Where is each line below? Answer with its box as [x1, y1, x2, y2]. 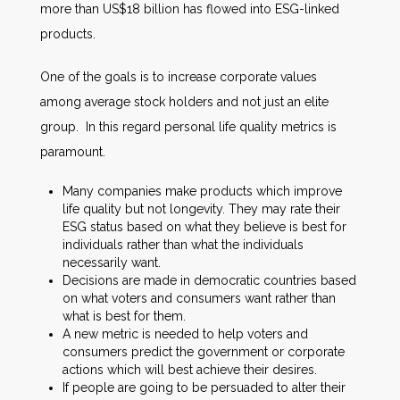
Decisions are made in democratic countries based [62, 273, 356, 287]
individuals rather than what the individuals [62, 237, 304, 252]
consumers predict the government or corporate [62, 345, 345, 359]
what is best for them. [62, 309, 186, 323]
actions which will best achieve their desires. [62, 362, 317, 377]
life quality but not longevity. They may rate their [62, 202, 340, 216]
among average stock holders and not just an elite [40, 95, 329, 109]
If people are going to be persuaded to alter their [62, 380, 346, 395]
